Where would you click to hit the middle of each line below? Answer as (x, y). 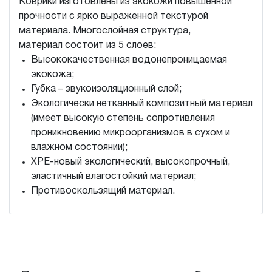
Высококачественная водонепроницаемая (129, 60)
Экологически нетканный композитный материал (142, 104)
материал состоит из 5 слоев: (89, 46)
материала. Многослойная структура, (105, 31)
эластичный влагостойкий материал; (114, 177)
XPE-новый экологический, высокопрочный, (131, 162)
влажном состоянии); (79, 148)
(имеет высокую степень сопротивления (123, 118)
